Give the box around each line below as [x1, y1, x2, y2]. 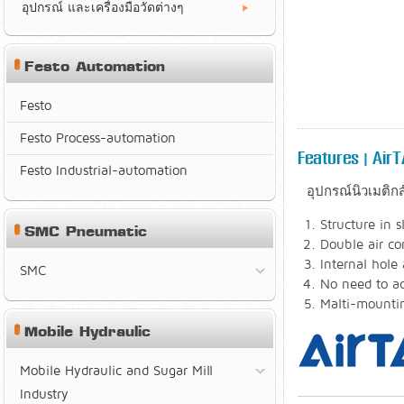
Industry [20, 386, 69, 402]
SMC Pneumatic [24, 222, 147, 244]
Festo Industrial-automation [20, 162, 188, 179]
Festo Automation [24, 57, 165, 79]
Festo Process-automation [20, 130, 176, 146]
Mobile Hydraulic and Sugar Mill [20, 363, 213, 379]
